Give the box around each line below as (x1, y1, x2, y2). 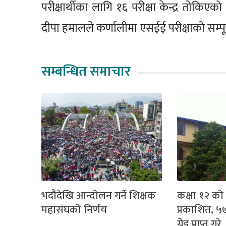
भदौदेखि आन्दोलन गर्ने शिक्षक (41, 187, 156, 205)
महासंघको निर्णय (41, 201, 107, 219)
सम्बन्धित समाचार (41, 60, 131, 83)
